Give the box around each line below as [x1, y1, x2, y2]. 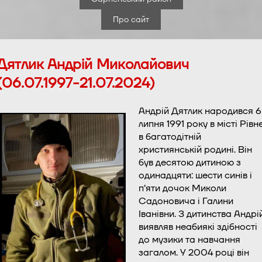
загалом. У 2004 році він [139, 246, 249, 259]
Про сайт [113, 13, 149, 25]
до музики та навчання [139, 233, 240, 246]
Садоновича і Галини [139, 194, 233, 208]
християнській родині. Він [139, 143, 252, 156]
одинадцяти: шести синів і [139, 168, 252, 182]
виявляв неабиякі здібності [139, 220, 257, 233]
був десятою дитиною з [139, 156, 241, 169]
